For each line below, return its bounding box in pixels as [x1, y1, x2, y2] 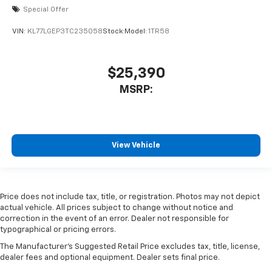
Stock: [103, 27, 124, 35]
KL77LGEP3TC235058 [27, 27, 103, 35]
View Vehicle [112, 141, 160, 149]
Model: [124, 27, 148, 35]
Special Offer [23, 6, 69, 14]
